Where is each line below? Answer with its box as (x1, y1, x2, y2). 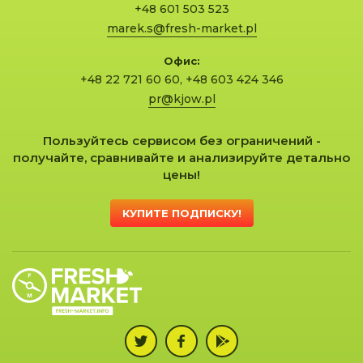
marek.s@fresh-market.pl (106, 21, 257, 36)
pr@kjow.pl (147, 92, 216, 106)
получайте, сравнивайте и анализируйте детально (13, 150, 350, 165)
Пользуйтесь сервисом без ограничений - (42, 133, 321, 148)
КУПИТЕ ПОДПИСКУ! (122, 207, 241, 220)
